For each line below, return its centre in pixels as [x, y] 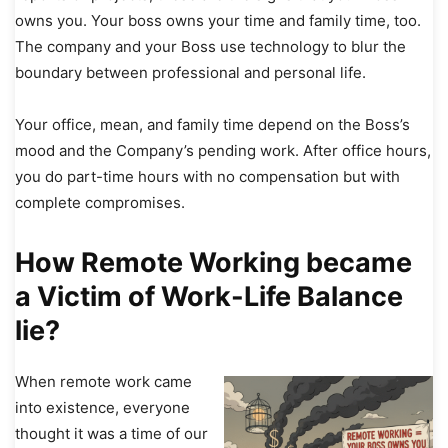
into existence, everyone [102, 408]
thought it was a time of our [111, 434]
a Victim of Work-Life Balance [209, 297]
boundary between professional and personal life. [192, 73]
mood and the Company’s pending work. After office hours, [223, 151]
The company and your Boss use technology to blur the [210, 47]
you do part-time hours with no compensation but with [207, 177]
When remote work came [103, 382]
